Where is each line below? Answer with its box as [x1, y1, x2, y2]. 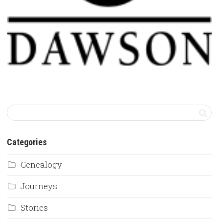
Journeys [21, 180, 57, 192]
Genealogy [21, 159, 62, 171]
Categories [7, 137, 47, 148]
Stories [21, 202, 48, 214]
